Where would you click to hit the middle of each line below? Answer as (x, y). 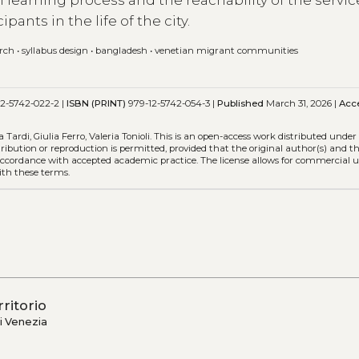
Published (241, 103)
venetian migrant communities (227, 50)
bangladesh (122, 50)
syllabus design (55, 50)
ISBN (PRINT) (97, 103)
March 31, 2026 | (302, 103)
